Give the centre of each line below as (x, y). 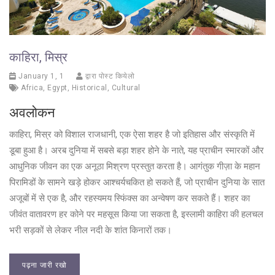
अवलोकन (32, 113)
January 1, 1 (40, 76)
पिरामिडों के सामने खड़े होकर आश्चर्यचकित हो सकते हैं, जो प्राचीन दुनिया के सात (137, 183)
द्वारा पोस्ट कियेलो (109, 76)
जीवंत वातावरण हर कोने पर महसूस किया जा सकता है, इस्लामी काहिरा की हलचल (136, 215)
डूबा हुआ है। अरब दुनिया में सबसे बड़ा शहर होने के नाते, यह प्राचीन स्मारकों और (137, 151)
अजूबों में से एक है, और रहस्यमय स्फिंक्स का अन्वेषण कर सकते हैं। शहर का (130, 199)
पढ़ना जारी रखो (45, 265)
